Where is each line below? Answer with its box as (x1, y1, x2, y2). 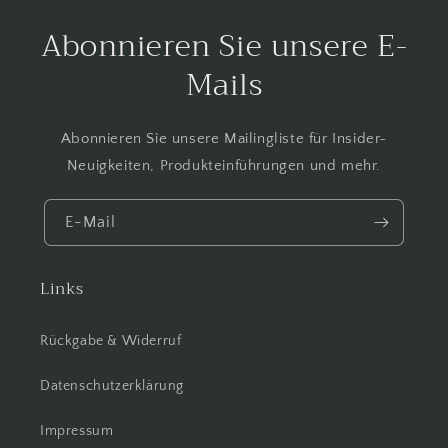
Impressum (40, 422, 114, 439)
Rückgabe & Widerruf (40, 332, 182, 349)
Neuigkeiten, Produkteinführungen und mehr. (66, 156, 382, 174)
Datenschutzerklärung (40, 377, 184, 394)
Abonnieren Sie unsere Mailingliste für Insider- (60, 129, 388, 147)
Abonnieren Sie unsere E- (40, 19, 408, 72)
